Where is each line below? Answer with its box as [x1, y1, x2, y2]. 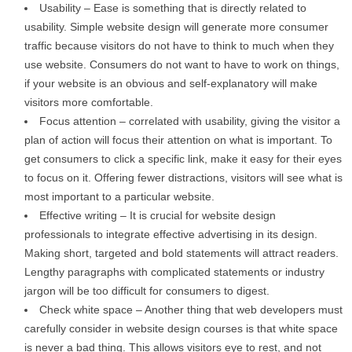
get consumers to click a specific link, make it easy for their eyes [24, 152, 342, 165]
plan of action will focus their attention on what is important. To [24, 133, 332, 146]
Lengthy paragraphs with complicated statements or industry [24, 265, 324, 278]
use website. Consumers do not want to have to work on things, [24, 57, 339, 71]
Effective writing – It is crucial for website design [39, 208, 276, 222]
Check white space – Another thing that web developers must [39, 302, 343, 316]
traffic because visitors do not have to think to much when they [24, 38, 334, 52]
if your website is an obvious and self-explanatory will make [24, 76, 317, 90]
